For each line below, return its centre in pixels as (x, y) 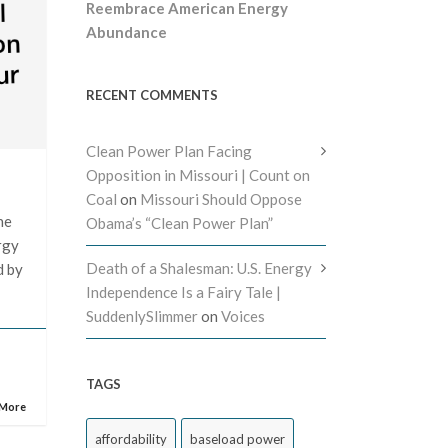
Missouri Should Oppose (221, 199)
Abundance (126, 32)
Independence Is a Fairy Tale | (183, 292)
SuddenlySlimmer (142, 316)
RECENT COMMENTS (152, 95)
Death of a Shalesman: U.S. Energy (199, 268)
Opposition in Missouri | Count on (198, 175)
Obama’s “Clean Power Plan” (179, 223)
